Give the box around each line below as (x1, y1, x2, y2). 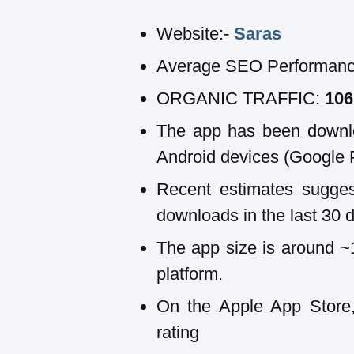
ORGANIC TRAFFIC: (156, 88, 325, 108)
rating (156, 322, 199, 342)
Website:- (156, 23, 234, 43)
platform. (156, 263, 223, 284)
